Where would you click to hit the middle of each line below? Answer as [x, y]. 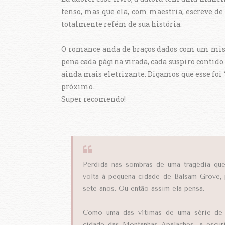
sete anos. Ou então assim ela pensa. [144, 188]
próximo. [78, 86]
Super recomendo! [93, 99]
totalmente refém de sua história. [122, 24]
